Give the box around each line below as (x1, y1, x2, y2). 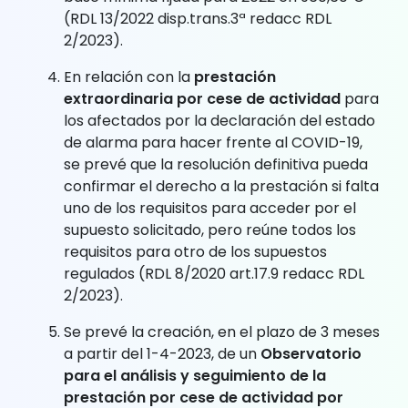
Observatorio (260, 342, 362, 364)
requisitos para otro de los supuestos (64, 240, 327, 262)
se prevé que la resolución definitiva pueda (64, 153, 368, 175)
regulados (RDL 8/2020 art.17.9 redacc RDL (64, 262, 364, 284)
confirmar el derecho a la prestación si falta (64, 175, 379, 197)
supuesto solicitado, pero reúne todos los (64, 219, 356, 240)
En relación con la (64, 66, 194, 87)
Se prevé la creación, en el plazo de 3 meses (64, 321, 380, 342)
